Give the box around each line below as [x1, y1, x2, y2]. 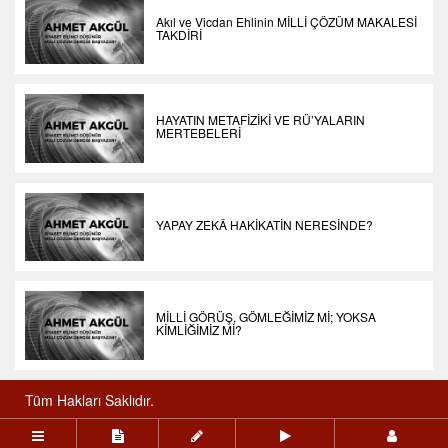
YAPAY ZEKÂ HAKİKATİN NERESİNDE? [156, 216, 374, 234]
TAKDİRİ [156, 25, 203, 43]
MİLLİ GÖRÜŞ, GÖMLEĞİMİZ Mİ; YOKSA [156, 308, 377, 326]
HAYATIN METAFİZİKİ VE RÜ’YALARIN [156, 111, 366, 129]
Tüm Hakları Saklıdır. [25, 389, 154, 410]
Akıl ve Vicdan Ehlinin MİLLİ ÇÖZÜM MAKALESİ [156, 12, 418, 30]
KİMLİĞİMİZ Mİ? [156, 321, 243, 339]
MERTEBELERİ [156, 124, 242, 142]
